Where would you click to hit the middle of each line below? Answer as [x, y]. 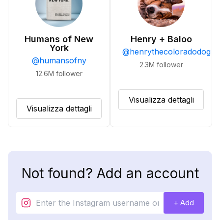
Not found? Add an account [110, 173]
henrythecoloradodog [170, 52]
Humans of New [59, 39]
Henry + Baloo [161, 39]
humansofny [63, 60]
